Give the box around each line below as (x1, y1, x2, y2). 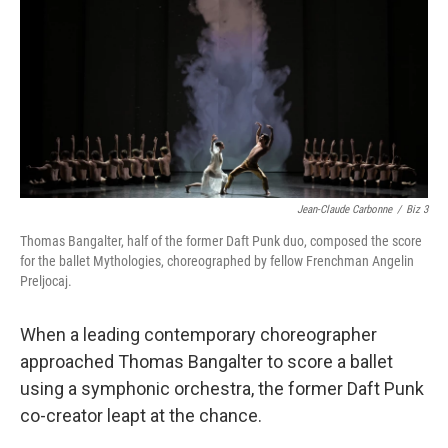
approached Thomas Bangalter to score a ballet (20, 351, 393, 373)
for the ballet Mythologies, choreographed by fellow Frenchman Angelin (20, 253, 414, 270)
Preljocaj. (20, 273, 72, 290)
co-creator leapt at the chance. (20, 405, 262, 427)
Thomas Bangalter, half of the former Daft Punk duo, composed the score (20, 233, 422, 250)
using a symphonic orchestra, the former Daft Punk (20, 378, 424, 400)
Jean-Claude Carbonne (297, 203, 392, 217)
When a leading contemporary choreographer (20, 324, 377, 346)
